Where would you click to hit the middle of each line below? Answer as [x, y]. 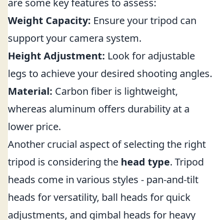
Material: [30, 91]
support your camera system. [75, 38]
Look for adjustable [150, 56]
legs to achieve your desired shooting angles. [110, 73]
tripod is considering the [64, 162]
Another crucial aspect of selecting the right [107, 144]
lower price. [34, 126]
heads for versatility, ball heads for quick [99, 197]
